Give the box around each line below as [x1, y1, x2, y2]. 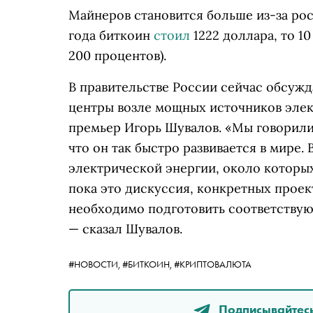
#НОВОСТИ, [68, 258, 122, 270]
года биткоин [68, 27, 154, 43]
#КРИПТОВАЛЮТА [174, 258, 252, 270]
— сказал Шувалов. [68, 221, 182, 237]
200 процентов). [68, 48, 166, 64]
